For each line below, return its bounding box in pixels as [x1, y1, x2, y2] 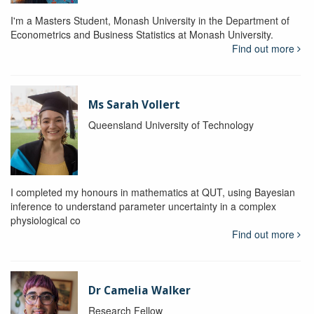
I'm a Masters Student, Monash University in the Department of [11, 13, 289, 27]
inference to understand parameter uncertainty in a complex [11, 198, 276, 213]
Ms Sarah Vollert [88, 97, 180, 112]
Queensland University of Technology [88, 117, 254, 132]
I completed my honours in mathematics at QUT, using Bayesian [11, 184, 295, 199]
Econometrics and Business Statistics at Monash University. [11, 27, 273, 41]
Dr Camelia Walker [88, 282, 191, 298]
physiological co [11, 212, 81, 227]
